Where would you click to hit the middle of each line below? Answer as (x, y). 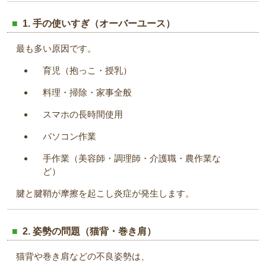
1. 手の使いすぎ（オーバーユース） (99, 23)
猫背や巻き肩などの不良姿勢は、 (83, 256)
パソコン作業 (69, 136)
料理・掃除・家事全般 (87, 92)
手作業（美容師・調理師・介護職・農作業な (132, 158)
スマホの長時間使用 (83, 114)
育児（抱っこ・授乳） (87, 70)
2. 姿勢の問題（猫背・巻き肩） (89, 231)
